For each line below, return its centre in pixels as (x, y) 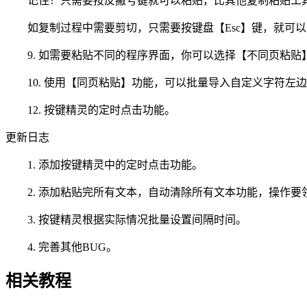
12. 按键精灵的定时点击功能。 (90, 110)
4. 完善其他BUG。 (61, 247)
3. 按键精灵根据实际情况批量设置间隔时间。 (126, 219)
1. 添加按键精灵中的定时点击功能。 (104, 164)
